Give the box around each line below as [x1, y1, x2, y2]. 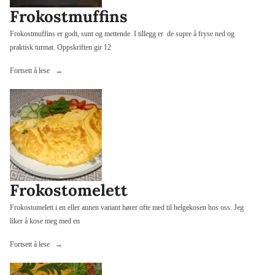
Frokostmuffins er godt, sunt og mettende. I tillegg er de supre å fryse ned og [10, 29, 234, 39]
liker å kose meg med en [10, 216, 80, 225]
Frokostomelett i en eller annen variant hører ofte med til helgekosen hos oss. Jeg [10, 203, 244, 212]
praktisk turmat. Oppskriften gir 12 [10, 43, 111, 52]
